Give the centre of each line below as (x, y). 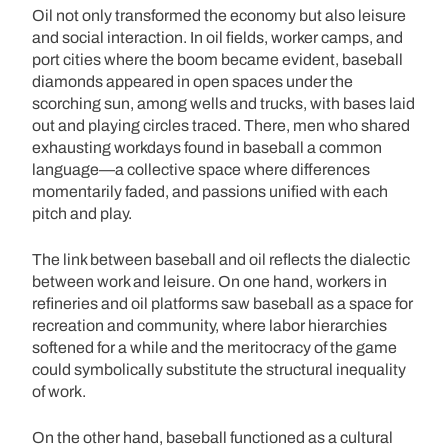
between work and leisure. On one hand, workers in (209, 281)
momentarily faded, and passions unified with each (210, 191)
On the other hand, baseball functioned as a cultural (212, 437)
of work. (59, 391)
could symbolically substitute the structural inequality (219, 369)
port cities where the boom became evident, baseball (217, 59)
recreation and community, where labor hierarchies (209, 325)
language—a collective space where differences (201, 169)
